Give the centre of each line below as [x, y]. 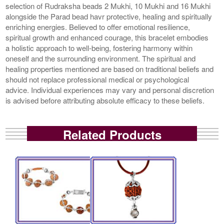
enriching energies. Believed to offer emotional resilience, [98, 26]
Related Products [112, 134]
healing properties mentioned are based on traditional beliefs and [110, 68]
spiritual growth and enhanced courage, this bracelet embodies [107, 37]
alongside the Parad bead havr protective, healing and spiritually [109, 16]
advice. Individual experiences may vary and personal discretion [110, 89]
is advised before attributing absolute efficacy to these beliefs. [105, 100]
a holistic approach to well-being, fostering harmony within [99, 47]
